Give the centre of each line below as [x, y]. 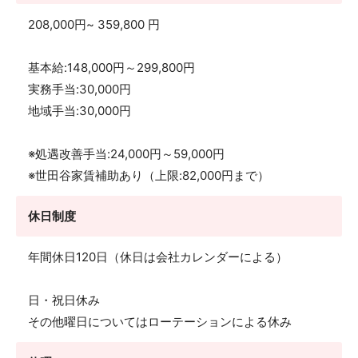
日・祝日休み [64, 300]
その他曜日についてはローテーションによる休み [160, 322]
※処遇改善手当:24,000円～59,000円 [126, 154]
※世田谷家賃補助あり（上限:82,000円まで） [149, 175]
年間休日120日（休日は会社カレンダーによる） [158, 257]
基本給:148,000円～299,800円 [111, 68]
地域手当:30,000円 [80, 111]
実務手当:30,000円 [80, 89]
